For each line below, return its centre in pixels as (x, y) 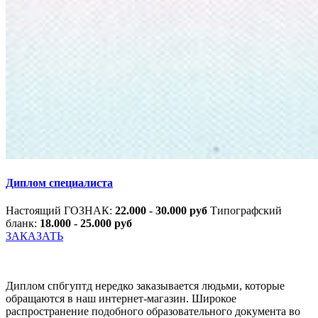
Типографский (246, 211)
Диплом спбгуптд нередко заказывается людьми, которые (145, 286)
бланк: (23, 224)
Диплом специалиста (59, 183)
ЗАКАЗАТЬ (34, 236)
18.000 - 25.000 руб (86, 224)
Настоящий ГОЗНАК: (60, 211)
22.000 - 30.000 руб (163, 211)
